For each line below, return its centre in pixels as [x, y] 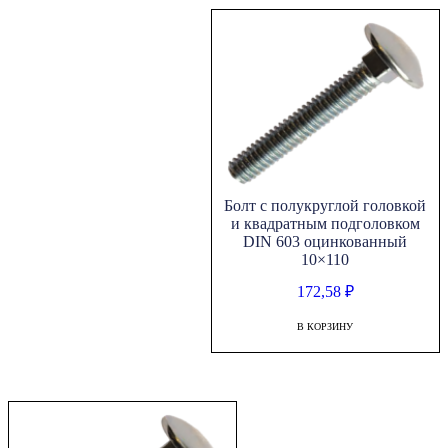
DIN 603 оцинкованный [325, 242]
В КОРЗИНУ [325, 327]
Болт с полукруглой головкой [325, 206]
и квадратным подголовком [325, 224]
